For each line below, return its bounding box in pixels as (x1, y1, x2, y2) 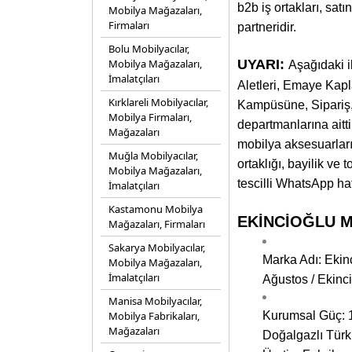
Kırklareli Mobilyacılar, (108, 95, 208, 109)
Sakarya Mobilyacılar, (108, 240, 205, 255)
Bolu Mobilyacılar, (108, 42, 189, 56)
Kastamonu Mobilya (108, 202, 203, 216)
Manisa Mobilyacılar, (108, 294, 202, 308)
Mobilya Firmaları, (108, 110, 192, 124)
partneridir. (237, 20, 296, 34)
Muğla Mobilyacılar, (108, 148, 198, 163)
